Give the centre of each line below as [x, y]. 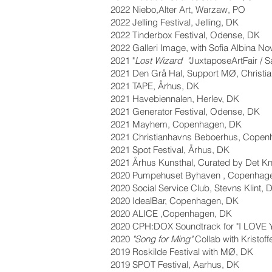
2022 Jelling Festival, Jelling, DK [175, 22]
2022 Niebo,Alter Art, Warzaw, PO [178, 9]
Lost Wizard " [162, 60]
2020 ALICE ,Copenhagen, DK [171, 213]
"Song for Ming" [162, 239]
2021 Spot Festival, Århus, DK [170, 150]
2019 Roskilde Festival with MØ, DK [182, 252]
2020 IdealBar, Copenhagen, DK [175, 201]
